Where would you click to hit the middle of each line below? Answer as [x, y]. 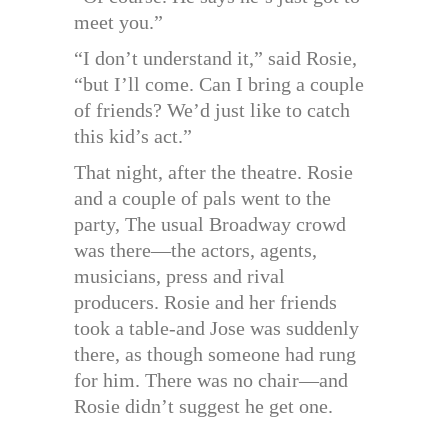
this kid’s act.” [133, 136]
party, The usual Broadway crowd [210, 224]
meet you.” [118, 22]
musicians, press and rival [179, 276]
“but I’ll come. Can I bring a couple [219, 84]
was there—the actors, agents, [195, 250]
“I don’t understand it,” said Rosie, [215, 58]
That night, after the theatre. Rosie [213, 172]
